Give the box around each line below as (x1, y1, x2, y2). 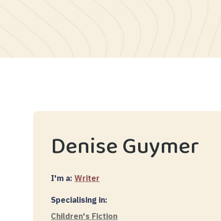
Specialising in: (51, 195, 108, 205)
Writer (74, 173, 100, 184)
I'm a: (51, 173, 75, 184)
